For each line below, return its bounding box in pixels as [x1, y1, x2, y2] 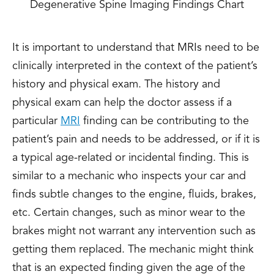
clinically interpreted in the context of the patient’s [12, 61, 257, 72]
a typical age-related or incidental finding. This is [12, 152, 249, 164]
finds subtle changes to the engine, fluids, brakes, [12, 189, 256, 201]
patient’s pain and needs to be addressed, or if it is [12, 134, 260, 146]
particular [12, 116, 61, 127]
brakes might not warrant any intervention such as [12, 226, 256, 237]
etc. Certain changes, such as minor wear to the [12, 207, 245, 219]
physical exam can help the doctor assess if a [12, 97, 232, 109]
